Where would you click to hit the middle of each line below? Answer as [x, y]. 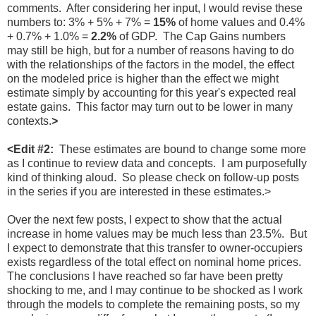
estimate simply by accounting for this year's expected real [152, 92]
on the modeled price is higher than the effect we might [143, 78]
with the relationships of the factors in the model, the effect [151, 64]
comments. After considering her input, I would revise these [155, 8]
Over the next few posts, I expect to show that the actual [145, 219]
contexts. [29, 121]
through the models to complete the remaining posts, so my [153, 304]
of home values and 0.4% [240, 22]
